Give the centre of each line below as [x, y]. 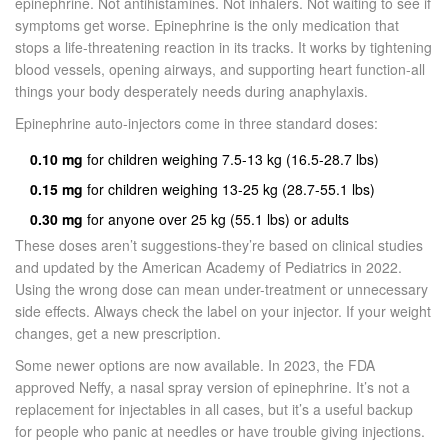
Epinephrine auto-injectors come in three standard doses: [196, 123]
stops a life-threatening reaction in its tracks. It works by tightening [223, 47]
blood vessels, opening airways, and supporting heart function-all [220, 69]
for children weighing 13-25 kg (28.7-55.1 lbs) [229, 189]
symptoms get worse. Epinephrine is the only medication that [207, 25]
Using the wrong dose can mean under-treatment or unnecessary [221, 289]
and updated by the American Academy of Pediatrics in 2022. [208, 267]
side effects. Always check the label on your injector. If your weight [223, 311]
